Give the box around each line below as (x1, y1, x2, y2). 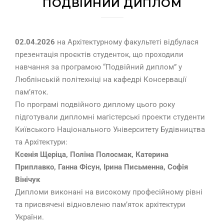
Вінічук (15, 175, 42, 184)
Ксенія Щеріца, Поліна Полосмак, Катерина (15, 150, 168, 159)
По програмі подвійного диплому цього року (15, 100, 175, 109)
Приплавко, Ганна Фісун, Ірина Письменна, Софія (15, 162, 188, 172)
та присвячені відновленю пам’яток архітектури (15, 200, 185, 209)
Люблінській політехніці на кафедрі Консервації (15, 75, 186, 84)
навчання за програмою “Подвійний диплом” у (15, 62, 182, 72)
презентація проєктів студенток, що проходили (15, 50, 183, 59)
